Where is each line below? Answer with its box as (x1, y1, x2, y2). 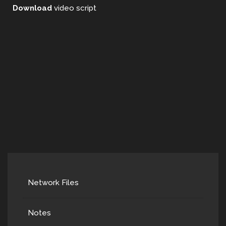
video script (54, 4, 96, 13)
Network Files (28, 178, 79, 187)
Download (13, 4, 54, 13)
